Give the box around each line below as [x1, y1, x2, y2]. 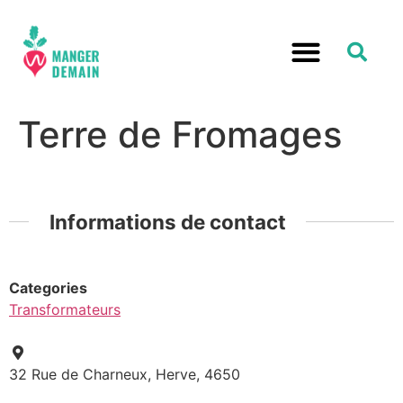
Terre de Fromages [18, 112, 342, 157]
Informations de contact [49, 209, 286, 234]
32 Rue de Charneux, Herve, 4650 [9, 365, 240, 384]
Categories [9, 279, 87, 298]
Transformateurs [9, 300, 121, 319]
